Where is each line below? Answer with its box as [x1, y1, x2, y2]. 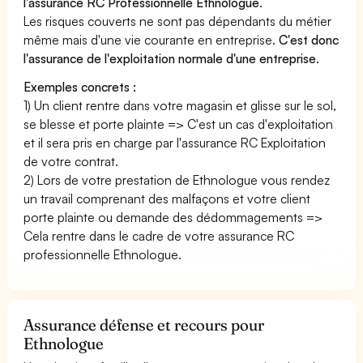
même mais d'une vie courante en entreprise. [23, 31, 280, 48]
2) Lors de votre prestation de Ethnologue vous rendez [23, 171, 331, 188]
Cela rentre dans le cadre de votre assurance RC [23, 227, 295, 244]
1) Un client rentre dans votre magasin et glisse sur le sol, [23, 96, 337, 113]
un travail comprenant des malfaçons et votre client [23, 190, 311, 207]
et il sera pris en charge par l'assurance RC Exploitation [23, 134, 327, 151]
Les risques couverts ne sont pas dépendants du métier [23, 12, 332, 29]
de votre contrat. [23, 152, 119, 169]
